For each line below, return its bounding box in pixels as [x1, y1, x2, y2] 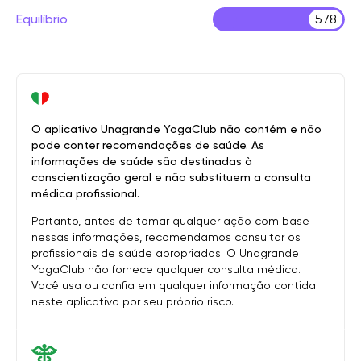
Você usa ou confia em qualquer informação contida [31, 279, 316, 292]
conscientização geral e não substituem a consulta [31, 171, 311, 184]
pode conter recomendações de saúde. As [31, 139, 264, 151]
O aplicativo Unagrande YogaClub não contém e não [31, 122, 322, 135]
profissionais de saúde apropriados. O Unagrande [31, 247, 299, 259]
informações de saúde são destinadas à [31, 155, 252, 168]
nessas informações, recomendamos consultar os [31, 230, 301, 243]
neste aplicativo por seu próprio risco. [31, 295, 234, 308]
